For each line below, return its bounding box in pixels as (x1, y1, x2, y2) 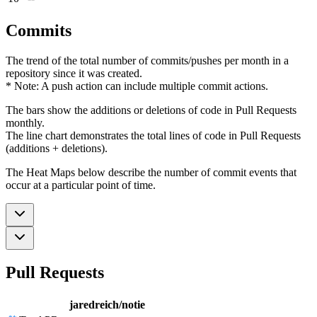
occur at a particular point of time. (6, 178, 156, 191)
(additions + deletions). (6, 142, 108, 154)
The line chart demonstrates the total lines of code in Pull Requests (6, 129, 301, 142)
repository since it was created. (6, 67, 142, 79)
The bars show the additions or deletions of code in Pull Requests (6, 103, 296, 116)
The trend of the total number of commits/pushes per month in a (6, 54, 289, 67)
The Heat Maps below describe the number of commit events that (6, 166, 296, 178)
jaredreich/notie (69, 299, 145, 311)
